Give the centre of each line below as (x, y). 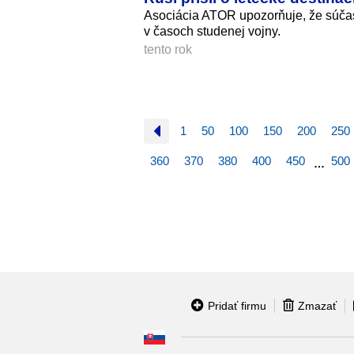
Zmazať (317, 305)
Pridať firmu (237, 305)
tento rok (168, 49)
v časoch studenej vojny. (212, 31)
